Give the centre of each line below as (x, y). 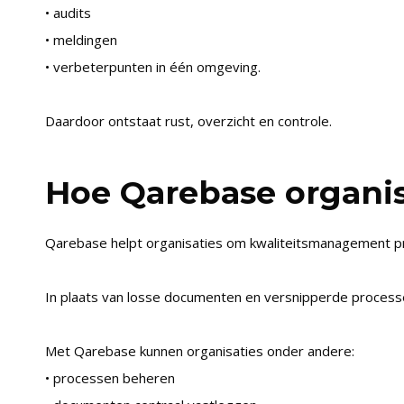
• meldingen (81, 40)
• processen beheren (110, 378)
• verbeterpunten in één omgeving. (152, 67)
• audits (68, 13)
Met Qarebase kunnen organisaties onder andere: (199, 351)
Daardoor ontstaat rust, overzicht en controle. (188, 121)
